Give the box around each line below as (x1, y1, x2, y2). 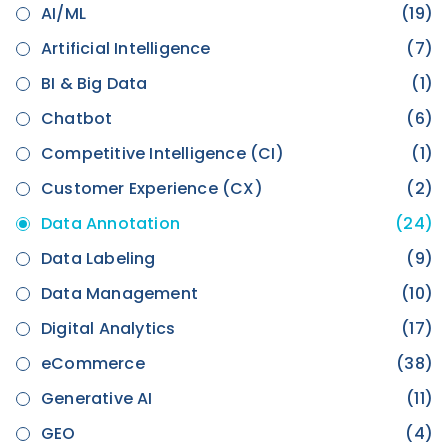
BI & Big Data (41, 71, 148, 95)
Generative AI (41, 386, 153, 410)
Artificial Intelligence (41, 36, 211, 60)
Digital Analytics (41, 316, 176, 340)
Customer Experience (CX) (41, 176, 263, 200)
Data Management (41, 281, 198, 305)
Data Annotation (41, 211, 180, 235)
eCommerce (41, 351, 145, 375)
